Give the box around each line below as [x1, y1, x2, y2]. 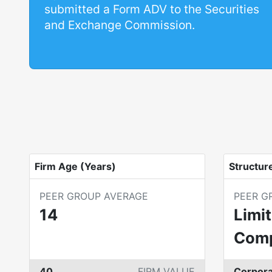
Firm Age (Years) [35, 160, 116, 172]
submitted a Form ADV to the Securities [44, 2, 259, 16]
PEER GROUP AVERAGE [39, 190, 148, 202]
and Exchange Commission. [44, 18, 195, 32]
